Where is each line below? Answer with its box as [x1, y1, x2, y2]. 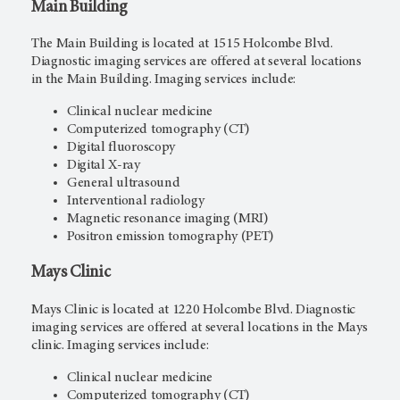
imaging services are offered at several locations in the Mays [31, 320, 368, 335]
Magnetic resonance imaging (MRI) [67, 212, 269, 227]
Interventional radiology [67, 194, 204, 209]
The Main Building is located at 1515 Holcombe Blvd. [31, 37, 333, 52]
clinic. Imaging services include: [31, 337, 209, 353]
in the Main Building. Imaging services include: [31, 72, 299, 87]
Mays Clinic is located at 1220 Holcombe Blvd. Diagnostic [31, 302, 356, 317]
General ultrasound [67, 176, 180, 191]
